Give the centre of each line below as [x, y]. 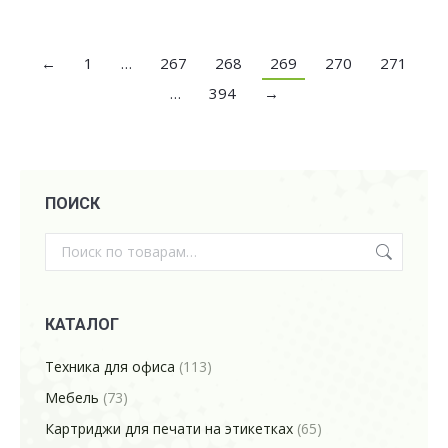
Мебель [72, 397]
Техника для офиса [110, 366]
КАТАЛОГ [82, 324]
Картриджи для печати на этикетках [169, 428]
